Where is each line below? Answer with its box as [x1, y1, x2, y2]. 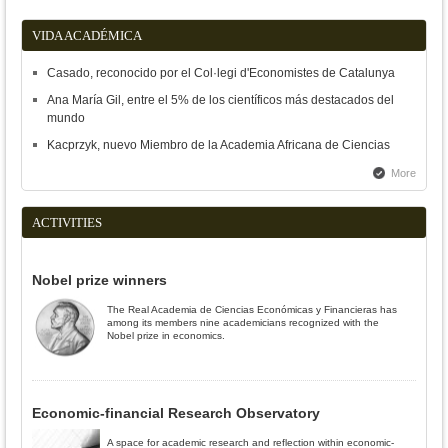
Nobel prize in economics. [107, 329, 225, 341]
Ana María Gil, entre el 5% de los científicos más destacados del [47, 92, 394, 107]
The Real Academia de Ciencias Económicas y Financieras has [107, 303, 397, 315]
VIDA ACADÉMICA [32, 27, 142, 43]
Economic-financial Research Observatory [32, 404, 320, 421]
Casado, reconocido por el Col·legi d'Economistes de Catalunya [47, 65, 395, 80]
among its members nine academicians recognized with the [107, 316, 379, 328]
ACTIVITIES [32, 214, 102, 230]
